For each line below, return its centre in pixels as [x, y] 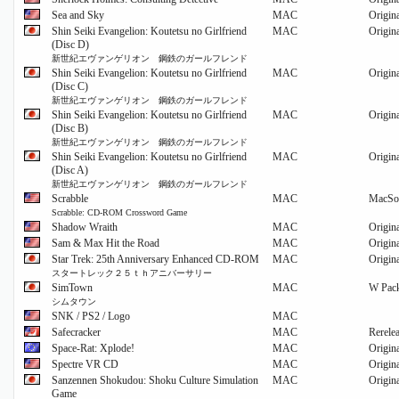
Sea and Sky [78, 16]
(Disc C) [70, 87]
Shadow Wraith [85, 228]
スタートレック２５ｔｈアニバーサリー [132, 273]
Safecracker [76, 333]
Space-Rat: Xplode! [93, 349]
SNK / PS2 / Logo [91, 317]
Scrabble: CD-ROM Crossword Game [119, 213]
